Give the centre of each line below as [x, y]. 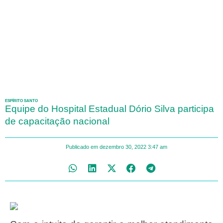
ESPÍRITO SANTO [21, 101]
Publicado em [82, 147]
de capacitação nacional [57, 121]
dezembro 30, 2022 [123, 147]
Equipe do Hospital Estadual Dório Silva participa [110, 109]
